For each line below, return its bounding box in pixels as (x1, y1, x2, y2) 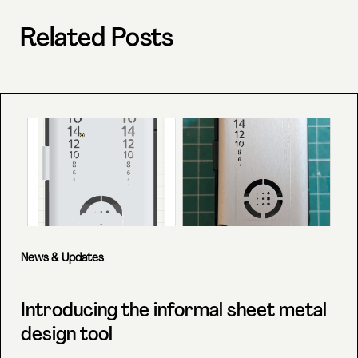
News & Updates (21, 253, 104, 265)
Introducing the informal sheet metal (21, 302, 327, 322)
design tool (21, 326, 113, 346)
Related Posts (20, 26, 173, 53)
